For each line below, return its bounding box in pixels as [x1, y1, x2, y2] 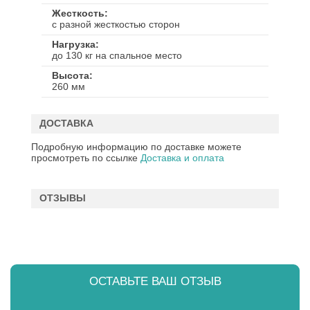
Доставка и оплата [140, 152, 224, 163]
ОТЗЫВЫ [39, 192, 86, 203]
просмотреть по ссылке [31, 152, 140, 163]
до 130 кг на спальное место [52, 50, 182, 61]
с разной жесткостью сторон [52, 19, 180, 30]
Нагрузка [52, 39, 95, 50]
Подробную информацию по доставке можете [31, 141, 241, 152]
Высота [52, 70, 89, 81]
